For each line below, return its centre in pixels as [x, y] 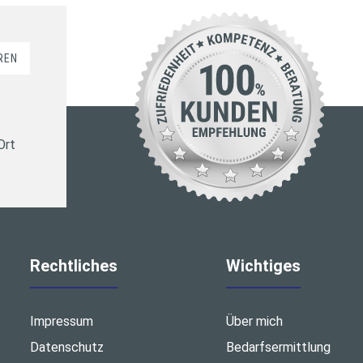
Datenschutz [66, 348]
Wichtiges [263, 266]
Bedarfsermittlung [278, 348]
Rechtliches [73, 266]
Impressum [61, 322]
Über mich [254, 322]
